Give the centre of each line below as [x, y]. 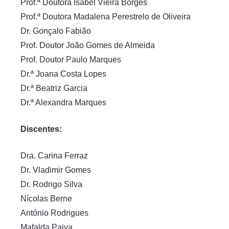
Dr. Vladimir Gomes [56, 170]
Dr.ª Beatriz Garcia [54, 88]
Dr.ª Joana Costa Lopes [63, 74]
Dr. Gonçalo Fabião [56, 31]
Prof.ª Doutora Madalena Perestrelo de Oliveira [106, 17]
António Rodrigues [54, 213]
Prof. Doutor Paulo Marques [71, 60]
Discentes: [46, 129]
